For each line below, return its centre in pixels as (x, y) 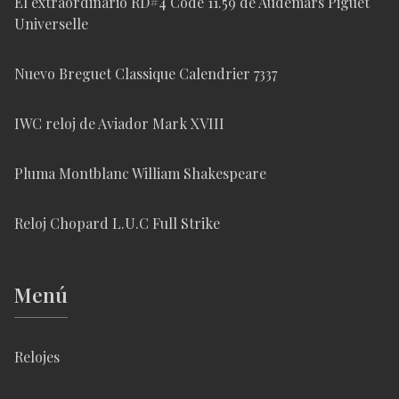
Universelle (51, 24)
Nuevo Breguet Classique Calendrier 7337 (146, 74)
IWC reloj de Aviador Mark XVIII (119, 124)
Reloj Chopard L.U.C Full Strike (117, 224)
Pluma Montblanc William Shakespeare (140, 174)
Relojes (37, 357)
